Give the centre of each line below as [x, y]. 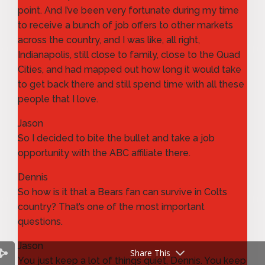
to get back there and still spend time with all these [131, 84]
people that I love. [58, 99]
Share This [150, 253]
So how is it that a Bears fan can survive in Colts [122, 192]
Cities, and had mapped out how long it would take [130, 69]
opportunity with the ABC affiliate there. [104, 153]
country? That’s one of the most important [111, 206]
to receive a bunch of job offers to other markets [125, 25]
